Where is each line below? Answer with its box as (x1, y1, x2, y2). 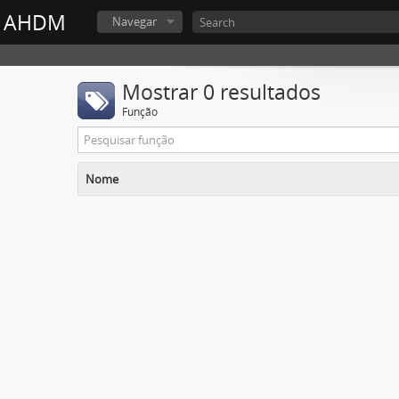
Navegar (112, 13, 157, 29)
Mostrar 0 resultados (122, 78, 321, 106)
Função (122, 104, 158, 119)
